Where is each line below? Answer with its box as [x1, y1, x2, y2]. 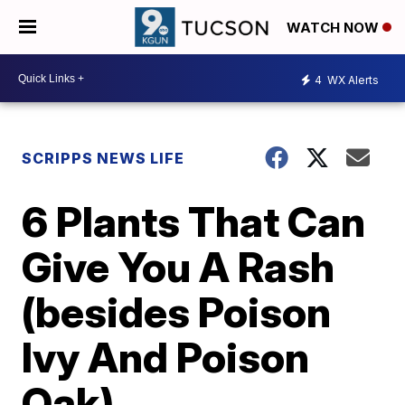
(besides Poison [22, 287, 332, 337]
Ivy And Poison [22, 332, 310, 382]
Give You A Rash [22, 241, 335, 292]
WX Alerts [325, 72, 379, 87]
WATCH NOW [287, 19, 382, 37]
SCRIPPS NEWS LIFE [22, 149, 185, 167]
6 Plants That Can [22, 196, 366, 247]
